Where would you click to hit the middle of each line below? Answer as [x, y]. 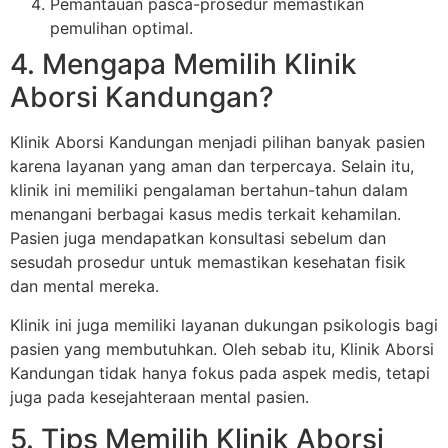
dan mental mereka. [84, 286]
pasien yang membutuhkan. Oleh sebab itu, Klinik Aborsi [222, 348]
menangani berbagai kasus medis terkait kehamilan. [205, 214]
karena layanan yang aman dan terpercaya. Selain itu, [212, 166]
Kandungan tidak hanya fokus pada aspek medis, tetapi [220, 372]
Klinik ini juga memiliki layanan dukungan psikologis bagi [224, 324]
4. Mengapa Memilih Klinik [183, 64]
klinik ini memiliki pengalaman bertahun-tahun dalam [209, 190]
